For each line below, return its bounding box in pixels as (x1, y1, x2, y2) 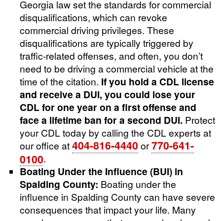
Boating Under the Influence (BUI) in (20, 164, 183, 178)
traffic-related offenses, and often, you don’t (20, 48, 203, 62)
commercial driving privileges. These (20, 23, 174, 37)
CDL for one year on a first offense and (20, 100, 196, 113)
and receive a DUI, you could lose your (20, 87, 195, 101)
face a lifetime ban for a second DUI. (20, 112, 183, 126)
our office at (20, 138, 72, 152)
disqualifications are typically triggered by (20, 36, 193, 49)
